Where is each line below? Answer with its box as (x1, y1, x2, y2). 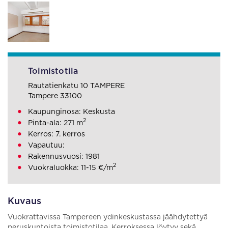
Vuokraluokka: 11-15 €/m (28, 164, 113, 172)
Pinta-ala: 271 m (28, 120, 83, 127)
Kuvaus (8, 197, 41, 206)
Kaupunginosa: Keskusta (28, 108, 115, 116)
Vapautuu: (28, 142, 65, 149)
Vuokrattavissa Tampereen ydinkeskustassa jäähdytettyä (8, 214, 208, 221)
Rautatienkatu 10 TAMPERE (28, 82, 125, 90)
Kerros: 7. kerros (28, 131, 85, 138)
